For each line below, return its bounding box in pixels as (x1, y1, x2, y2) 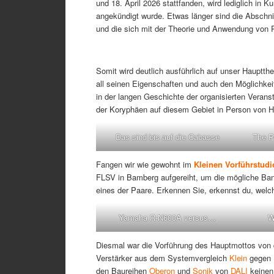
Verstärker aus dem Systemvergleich (96, 252, 229, 264)
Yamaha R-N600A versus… (119, 212, 217, 224)
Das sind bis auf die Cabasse (115, 131, 220, 143)
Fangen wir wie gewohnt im (96, 158, 194, 171)
